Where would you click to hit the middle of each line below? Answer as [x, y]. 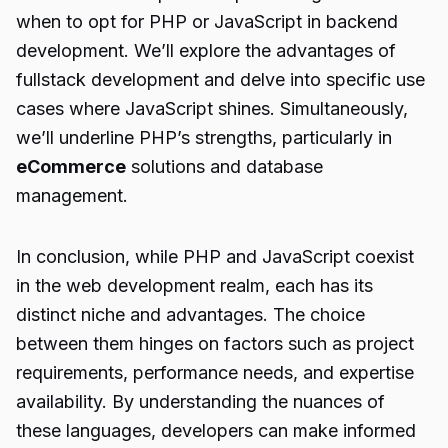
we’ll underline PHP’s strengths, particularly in [204, 137]
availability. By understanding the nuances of [200, 401]
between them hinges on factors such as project [215, 343]
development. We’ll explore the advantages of [206, 50]
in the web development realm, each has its [194, 285]
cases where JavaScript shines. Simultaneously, [212, 108]
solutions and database [224, 166]
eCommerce [71, 166]
